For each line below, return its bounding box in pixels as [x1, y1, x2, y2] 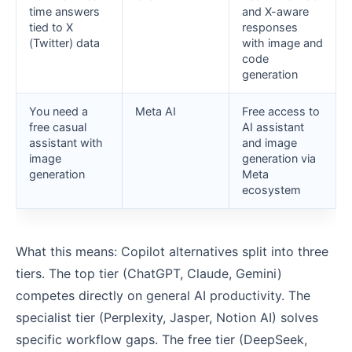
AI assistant [242, 120, 304, 134]
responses [242, 20, 298, 35]
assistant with [29, 136, 103, 150]
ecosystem [242, 183, 301, 197]
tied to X [29, 20, 73, 35]
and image [242, 136, 297, 150]
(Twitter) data [29, 36, 100, 50]
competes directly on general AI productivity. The [16, 288, 310, 304]
